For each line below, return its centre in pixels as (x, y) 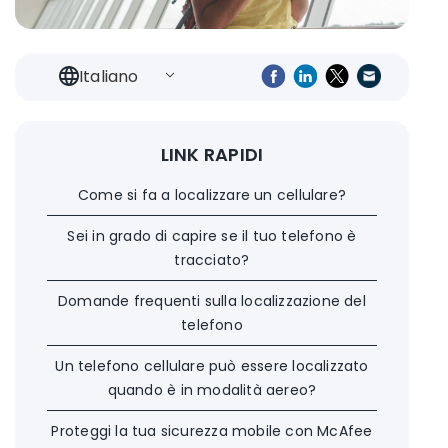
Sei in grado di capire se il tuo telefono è (212, 235)
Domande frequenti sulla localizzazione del (212, 300)
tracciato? (212, 259)
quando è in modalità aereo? (212, 389)
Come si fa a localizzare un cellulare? (212, 194)
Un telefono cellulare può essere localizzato (212, 365)
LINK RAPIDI (212, 154)
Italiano (109, 77)
